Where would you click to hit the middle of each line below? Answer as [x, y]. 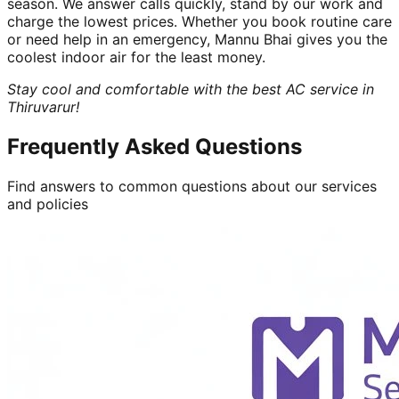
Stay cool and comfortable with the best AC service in [191, 89]
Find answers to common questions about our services [192, 186]
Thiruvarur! [43, 106]
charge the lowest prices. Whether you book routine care [199, 21]
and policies [48, 204]
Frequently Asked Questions [155, 146]
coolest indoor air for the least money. [136, 57]
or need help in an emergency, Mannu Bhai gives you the [197, 39]
